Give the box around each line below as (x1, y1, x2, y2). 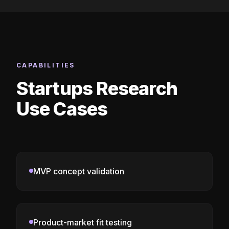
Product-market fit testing (33, 217, 132, 227)
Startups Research (16, 77, 177, 100)
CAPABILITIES (16, 61, 75, 69)
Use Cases (16, 97, 107, 120)
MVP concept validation (33, 166, 124, 176)
